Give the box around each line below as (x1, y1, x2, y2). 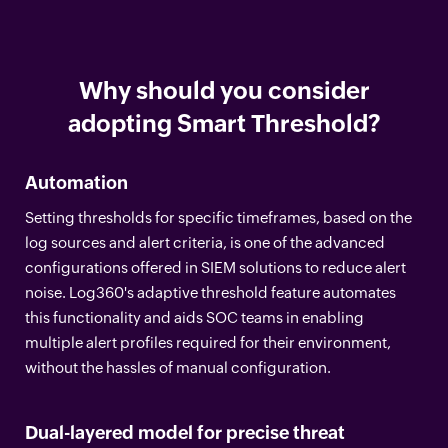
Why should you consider (78, 76, 370, 104)
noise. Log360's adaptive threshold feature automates (25, 283, 396, 301)
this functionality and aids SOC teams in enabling (25, 308, 364, 326)
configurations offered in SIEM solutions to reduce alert (25, 258, 406, 276)
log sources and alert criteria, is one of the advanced (25, 233, 385, 251)
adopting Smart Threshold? (67, 109, 381, 137)
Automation (25, 171, 128, 193)
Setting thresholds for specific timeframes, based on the (25, 208, 412, 226)
